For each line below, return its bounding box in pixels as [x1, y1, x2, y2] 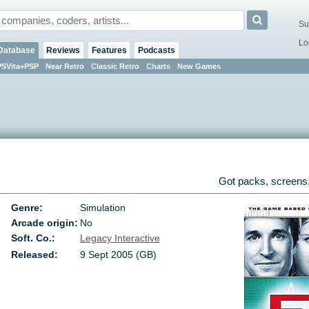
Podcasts [137, 45, 175, 55]
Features [91, 45, 127, 55]
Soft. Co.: [11, 232, 56, 244]
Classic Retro [90, 61, 139, 70]
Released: [11, 249, 59, 261]
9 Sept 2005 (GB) [79, 249, 157, 261]
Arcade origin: [11, 217, 79, 229]
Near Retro [45, 61, 84, 70]
